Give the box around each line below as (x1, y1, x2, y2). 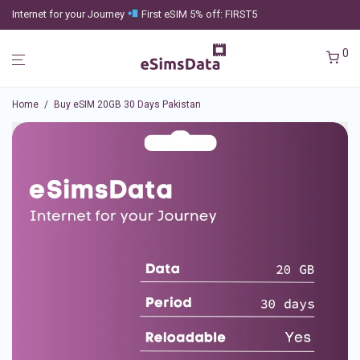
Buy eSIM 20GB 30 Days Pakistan (54, 99, 201, 110)
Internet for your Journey (12, 8, 127, 20)
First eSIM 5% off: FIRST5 (138, 8, 257, 20)
